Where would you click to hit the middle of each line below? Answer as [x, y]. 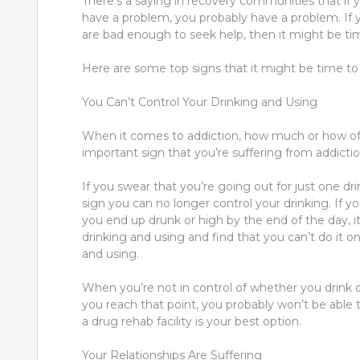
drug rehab [124, 321]
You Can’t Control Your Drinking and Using [200, 102]
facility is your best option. [229, 321]
